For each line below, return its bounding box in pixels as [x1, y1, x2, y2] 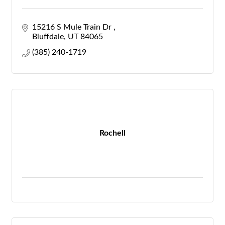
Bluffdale [32, 33, 64, 41]
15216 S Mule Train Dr [32, 23, 114, 31]
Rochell [99, 129, 126, 137]
